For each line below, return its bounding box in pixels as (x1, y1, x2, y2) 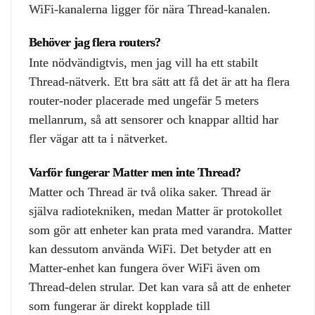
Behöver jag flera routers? (29, 35, 161, 50)
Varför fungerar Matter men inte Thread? (29, 165, 241, 179)
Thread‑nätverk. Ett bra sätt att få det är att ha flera (29, 75, 290, 89)
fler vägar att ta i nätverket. (29, 131, 168, 146)
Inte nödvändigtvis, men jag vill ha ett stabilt (29, 56, 258, 70)
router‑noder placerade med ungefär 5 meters (29, 94, 259, 108)
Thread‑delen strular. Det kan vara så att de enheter (29, 280, 290, 295)
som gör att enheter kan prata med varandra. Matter (29, 223, 292, 238)
